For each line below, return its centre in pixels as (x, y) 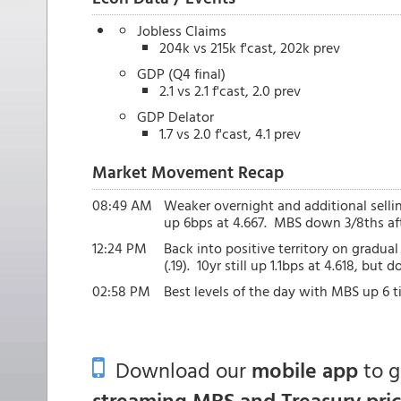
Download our (178, 370)
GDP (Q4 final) (181, 73)
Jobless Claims (182, 30)
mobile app (305, 370)
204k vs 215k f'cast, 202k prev (250, 47)
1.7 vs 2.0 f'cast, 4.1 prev (230, 133)
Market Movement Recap (188, 171)
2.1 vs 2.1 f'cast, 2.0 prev (230, 90)
